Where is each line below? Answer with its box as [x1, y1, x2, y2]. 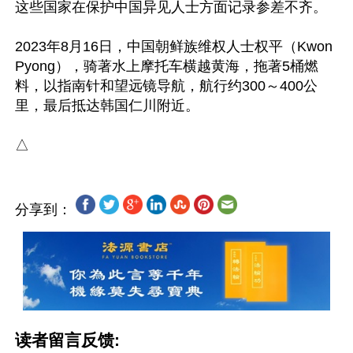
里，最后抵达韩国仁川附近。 [15, 98, 199, 113]
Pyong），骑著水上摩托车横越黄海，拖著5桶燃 [15, 58, 318, 74]
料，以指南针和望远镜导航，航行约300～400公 [15, 78, 318, 94]
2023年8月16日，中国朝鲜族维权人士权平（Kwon [15, 39, 333, 54]
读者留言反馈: [15, 331, 120, 350]
